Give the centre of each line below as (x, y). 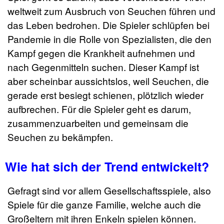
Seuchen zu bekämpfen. (60, 137)
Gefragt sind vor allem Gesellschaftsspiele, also (109, 190)
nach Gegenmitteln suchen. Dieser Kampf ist (103, 67)
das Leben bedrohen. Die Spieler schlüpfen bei (108, 25)
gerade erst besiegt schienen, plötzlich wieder (105, 95)
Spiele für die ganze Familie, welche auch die (104, 204)
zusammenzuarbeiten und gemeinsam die (98, 123)
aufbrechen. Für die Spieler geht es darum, (99, 109)
